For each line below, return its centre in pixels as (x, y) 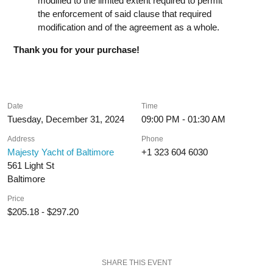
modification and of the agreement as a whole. (129, 27)
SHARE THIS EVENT (136, 262)
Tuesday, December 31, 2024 (66, 119)
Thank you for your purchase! (76, 49)
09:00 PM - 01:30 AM (184, 119)
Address (21, 139)
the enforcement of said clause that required (125, 13)
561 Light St (31, 165)
